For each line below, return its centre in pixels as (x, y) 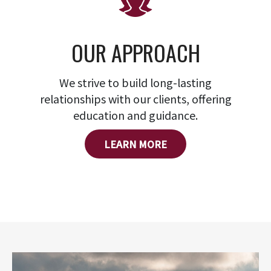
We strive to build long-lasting (135, 82)
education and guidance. (135, 115)
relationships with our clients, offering (135, 99)
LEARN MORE (135, 144)
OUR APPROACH (135, 52)
